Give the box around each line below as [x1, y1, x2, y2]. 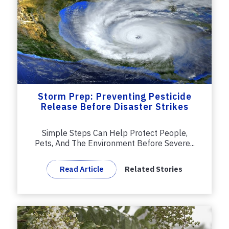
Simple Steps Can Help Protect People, [41, 127, 188, 138]
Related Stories [125, 164, 182, 174]
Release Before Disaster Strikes [40, 101, 189, 113]
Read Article [60, 164, 103, 174]
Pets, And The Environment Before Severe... [34, 138, 195, 148]
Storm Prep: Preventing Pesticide [37, 90, 192, 103]
